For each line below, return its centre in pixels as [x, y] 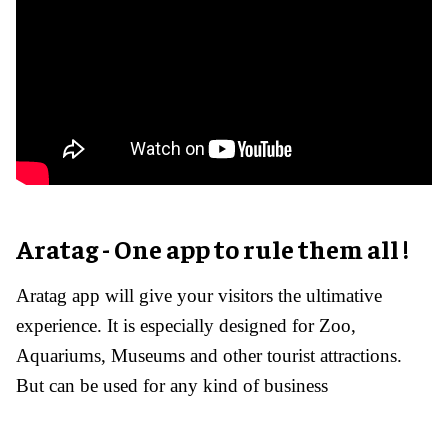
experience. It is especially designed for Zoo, [186, 325]
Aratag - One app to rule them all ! [212, 248]
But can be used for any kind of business [172, 385]
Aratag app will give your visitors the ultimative [199, 295]
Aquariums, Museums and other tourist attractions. [209, 355]
